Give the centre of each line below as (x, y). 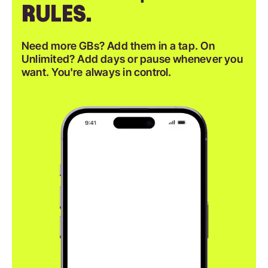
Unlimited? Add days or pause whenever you (132, 59)
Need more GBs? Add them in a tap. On (118, 45)
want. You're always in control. (97, 72)
